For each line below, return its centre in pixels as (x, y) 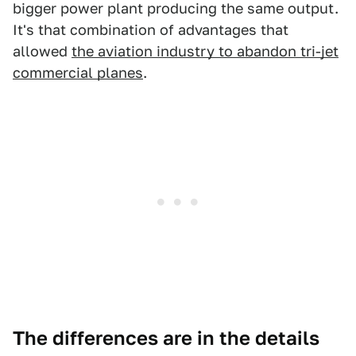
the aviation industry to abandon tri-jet (205, 52)
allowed (42, 52)
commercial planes (78, 73)
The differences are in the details (166, 339)
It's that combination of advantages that (151, 30)
